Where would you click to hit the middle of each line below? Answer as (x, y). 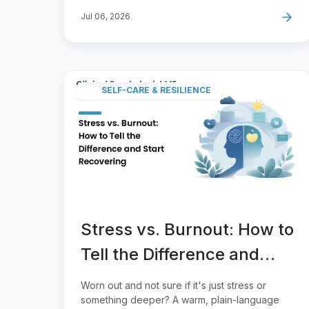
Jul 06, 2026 (106, 16)
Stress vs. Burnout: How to (187, 229)
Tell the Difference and (170, 254)
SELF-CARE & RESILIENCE (156, 90)
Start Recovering (148, 279)
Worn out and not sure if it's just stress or (173, 285)
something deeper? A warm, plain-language (180, 299)
